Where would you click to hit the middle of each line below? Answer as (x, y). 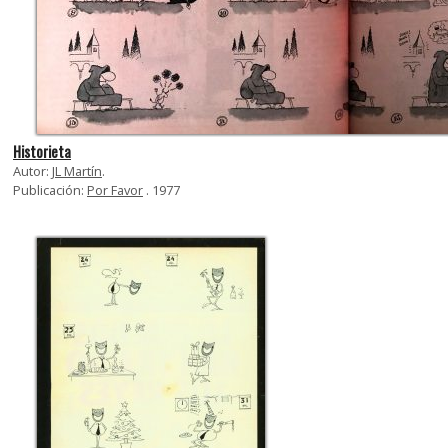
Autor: (32, 170)
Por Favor (115, 189)
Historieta (42, 151)
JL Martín (77, 170)
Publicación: (50, 189)
